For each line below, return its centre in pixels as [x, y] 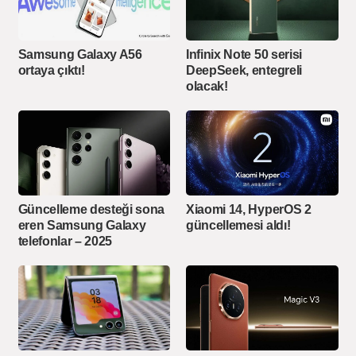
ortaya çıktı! [51, 70]
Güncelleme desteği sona [91, 209]
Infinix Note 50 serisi [244, 54]
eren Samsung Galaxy [82, 225]
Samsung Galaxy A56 [80, 54]
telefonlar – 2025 [65, 241]
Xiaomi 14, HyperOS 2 [249, 209]
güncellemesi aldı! [238, 225]
